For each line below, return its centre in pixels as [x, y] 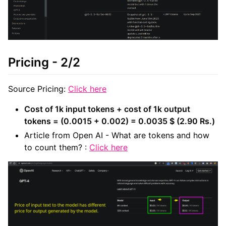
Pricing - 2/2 [44, 63]
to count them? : [57, 147]
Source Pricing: [38, 89]
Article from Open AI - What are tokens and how [117, 135]
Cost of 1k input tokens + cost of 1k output [107, 109]
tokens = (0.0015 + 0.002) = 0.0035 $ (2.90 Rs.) [120, 121]
